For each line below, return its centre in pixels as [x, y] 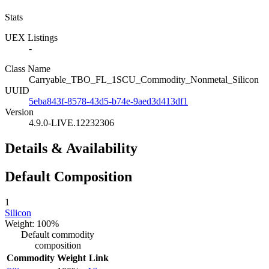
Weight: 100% [32, 223]
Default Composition [68, 176]
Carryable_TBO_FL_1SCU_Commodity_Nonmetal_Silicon [144, 79]
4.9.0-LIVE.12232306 [71, 122]
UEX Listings [31, 37]
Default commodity [58, 234]
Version [19, 112]
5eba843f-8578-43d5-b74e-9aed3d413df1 [108, 101]
